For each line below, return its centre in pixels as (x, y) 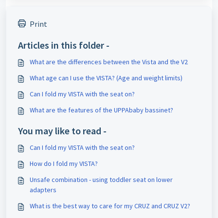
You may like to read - (62, 131)
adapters (43, 190)
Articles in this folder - (64, 45)
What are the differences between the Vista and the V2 (109, 62)
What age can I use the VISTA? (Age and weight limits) (106, 78)
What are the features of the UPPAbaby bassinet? (101, 110)
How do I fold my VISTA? (64, 163)
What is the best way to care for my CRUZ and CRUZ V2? (110, 206)
